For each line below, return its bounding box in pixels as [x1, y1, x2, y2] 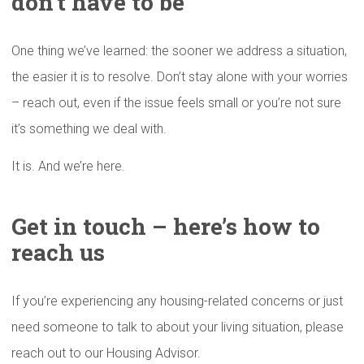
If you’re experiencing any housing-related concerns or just [11, 293, 343, 309]
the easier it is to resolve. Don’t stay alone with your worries [11, 69, 348, 84]
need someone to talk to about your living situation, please [11, 319, 344, 335]
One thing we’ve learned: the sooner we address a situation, [11, 43, 347, 58]
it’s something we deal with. [11, 121, 167, 136]
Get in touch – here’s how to [11, 211, 320, 241]
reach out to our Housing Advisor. [11, 345, 201, 361]
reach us [11, 237, 105, 267]
